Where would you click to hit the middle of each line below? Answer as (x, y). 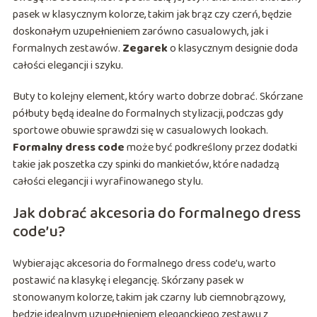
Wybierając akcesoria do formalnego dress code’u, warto (144, 264)
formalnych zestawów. (67, 49)
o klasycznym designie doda (232, 49)
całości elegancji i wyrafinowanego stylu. (108, 182)
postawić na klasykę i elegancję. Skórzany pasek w (128, 281)
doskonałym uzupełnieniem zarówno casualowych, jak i (140, 32)
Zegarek (145, 49)
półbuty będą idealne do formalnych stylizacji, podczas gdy (148, 114)
